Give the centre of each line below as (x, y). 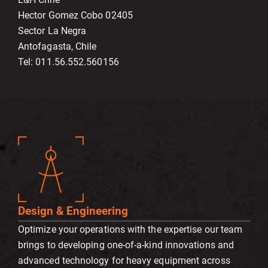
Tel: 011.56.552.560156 (68, 62)
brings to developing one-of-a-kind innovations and (126, 245)
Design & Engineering (73, 211)
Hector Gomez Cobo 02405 (75, 16)
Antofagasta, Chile (57, 47)
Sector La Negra (52, 31)
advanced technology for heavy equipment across (124, 261)
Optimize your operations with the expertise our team (130, 230)
